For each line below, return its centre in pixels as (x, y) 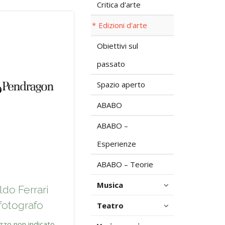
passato (111, 64)
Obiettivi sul (118, 46)
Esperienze (117, 144)
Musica (110, 185)
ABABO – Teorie (125, 164)
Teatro (110, 205)
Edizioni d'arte (123, 25)
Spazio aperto (121, 84)
